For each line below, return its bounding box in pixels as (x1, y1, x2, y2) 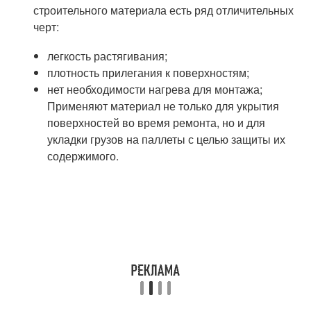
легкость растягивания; (47, 48, 167, 64)
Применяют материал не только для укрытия (47, 98, 279, 114)
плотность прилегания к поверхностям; (47, 65, 249, 81)
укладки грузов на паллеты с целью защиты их (47, 131, 285, 147)
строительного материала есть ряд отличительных (33, 2, 294, 18)
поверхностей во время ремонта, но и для (47, 115, 265, 131)
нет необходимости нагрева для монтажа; (47, 81, 262, 97)
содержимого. (47, 148, 119, 164)
